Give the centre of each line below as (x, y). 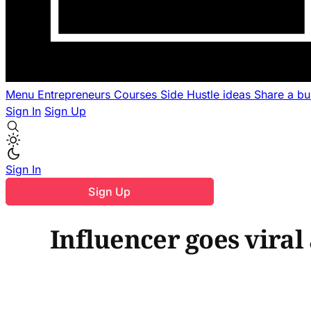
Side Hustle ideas (207, 94)
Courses (137, 94)
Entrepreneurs (76, 94)
